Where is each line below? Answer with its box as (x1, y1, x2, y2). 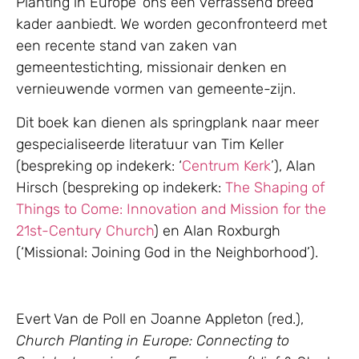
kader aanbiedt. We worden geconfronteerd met (16, 15, 327, 34)
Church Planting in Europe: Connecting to (16, 331, 289, 349)
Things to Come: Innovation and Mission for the (16, 200, 326, 218)
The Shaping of (225, 178, 325, 196)
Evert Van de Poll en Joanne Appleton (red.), (16, 309, 304, 328)
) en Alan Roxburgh (154, 221, 280, 240)
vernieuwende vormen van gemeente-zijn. (16, 80, 296, 99)
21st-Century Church (16, 221, 154, 240)
